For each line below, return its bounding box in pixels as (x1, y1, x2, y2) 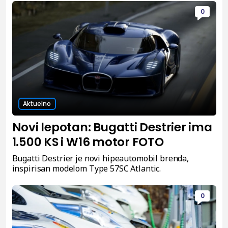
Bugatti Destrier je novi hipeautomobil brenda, (12, 152, 189, 164)
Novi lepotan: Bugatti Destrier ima (12, 119, 212, 135)
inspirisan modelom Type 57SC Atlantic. (12, 162, 161, 174)
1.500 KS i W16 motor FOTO (12, 133, 164, 150)
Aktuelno (23, 99, 51, 108)
